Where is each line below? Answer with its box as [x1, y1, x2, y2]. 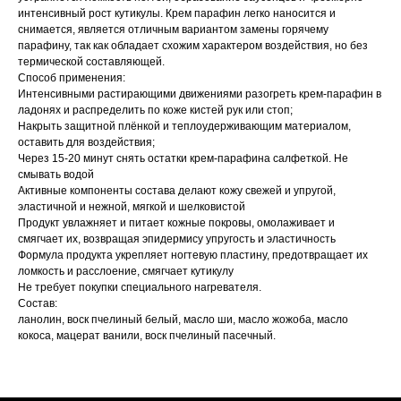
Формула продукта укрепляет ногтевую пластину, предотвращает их [18, 249, 368, 262]
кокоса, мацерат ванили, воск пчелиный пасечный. [18, 329, 276, 343]
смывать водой [18, 168, 94, 182]
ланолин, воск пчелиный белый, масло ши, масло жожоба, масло [18, 313, 348, 327]
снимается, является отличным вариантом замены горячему [18, 23, 328, 37]
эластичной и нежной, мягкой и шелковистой [18, 200, 245, 214]
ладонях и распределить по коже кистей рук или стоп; [18, 104, 293, 117]
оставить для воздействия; [18, 136, 155, 149]
